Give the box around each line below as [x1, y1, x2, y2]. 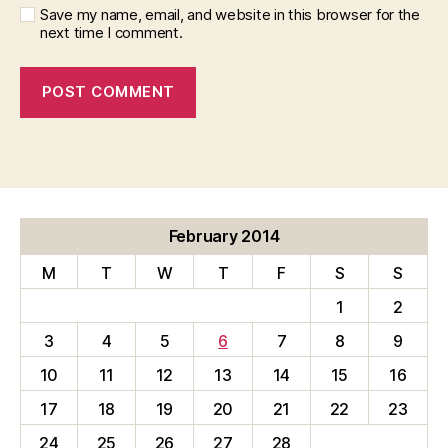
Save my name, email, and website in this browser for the [40, 4, 420, 24]
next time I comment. [40, 22, 183, 42]
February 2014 [168, 225, 280, 246]
